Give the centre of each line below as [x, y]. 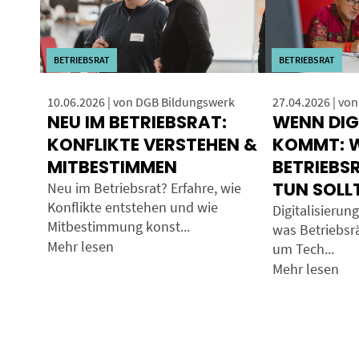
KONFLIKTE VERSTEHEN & [152, 145]
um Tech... [303, 250]
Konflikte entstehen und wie [132, 208]
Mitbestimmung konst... [118, 227]
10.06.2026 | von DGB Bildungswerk [141, 102]
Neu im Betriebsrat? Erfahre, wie [144, 189]
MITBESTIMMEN [112, 167]
